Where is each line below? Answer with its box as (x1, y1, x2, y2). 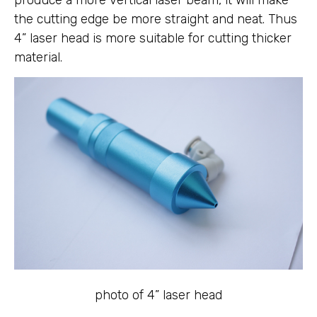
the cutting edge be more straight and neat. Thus (14, 11, 297, 27)
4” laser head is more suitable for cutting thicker (14, 30, 292, 46)
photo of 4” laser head (95, 287, 222, 303)
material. (14, 50, 62, 65)
